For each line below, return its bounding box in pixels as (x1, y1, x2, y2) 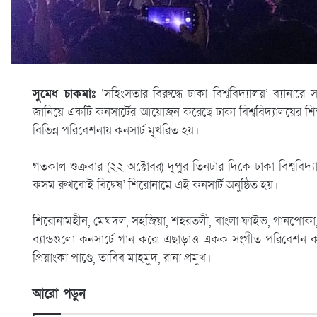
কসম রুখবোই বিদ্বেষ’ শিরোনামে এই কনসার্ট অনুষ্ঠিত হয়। (33, 176, 279, 193)
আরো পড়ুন (33, 285, 86, 302)
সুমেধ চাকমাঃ (33, 85, 96, 102)
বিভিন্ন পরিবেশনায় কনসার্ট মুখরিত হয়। (33, 122, 200, 139)
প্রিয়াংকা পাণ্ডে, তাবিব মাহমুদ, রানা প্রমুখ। (33, 249, 212, 266)
